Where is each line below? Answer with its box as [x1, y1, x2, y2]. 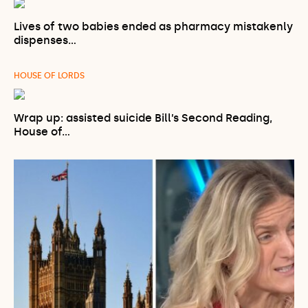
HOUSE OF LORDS [14, 71, 85, 80]
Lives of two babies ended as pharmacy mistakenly [14, 20, 293, 33]
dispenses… [14, 34, 76, 47]
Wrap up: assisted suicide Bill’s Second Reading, [14, 111, 272, 124]
